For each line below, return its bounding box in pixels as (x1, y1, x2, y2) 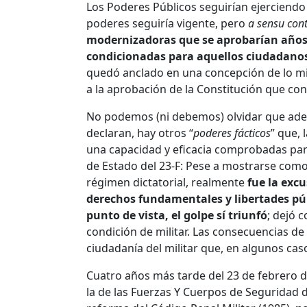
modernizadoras (86, 32, 176, 47)
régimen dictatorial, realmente (86, 174, 247, 190)
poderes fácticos (193, 125, 271, 140)
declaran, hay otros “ (86, 125, 193, 140)
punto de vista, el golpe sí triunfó (86, 207, 267, 223)
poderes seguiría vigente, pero (86, 15, 248, 31)
